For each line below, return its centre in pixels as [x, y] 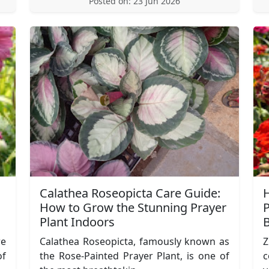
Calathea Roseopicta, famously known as [134, 241]
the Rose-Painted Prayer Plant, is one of [134, 255]
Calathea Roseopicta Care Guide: [130, 193]
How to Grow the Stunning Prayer [133, 207]
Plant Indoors [77, 222]
